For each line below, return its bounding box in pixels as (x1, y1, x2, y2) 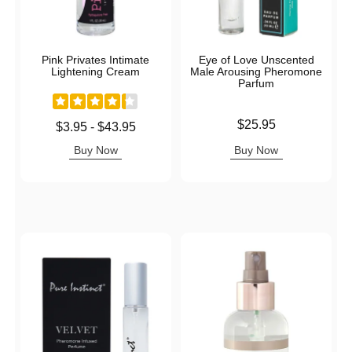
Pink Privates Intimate (42, 53, 150, 66)
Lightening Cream (51, 64, 141, 78)
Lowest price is (21, 119, 105, 133)
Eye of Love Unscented (198, 53, 314, 66)
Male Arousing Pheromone (190, 64, 323, 78)
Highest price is (21, 131, 108, 145)
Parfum (238, 76, 275, 90)
